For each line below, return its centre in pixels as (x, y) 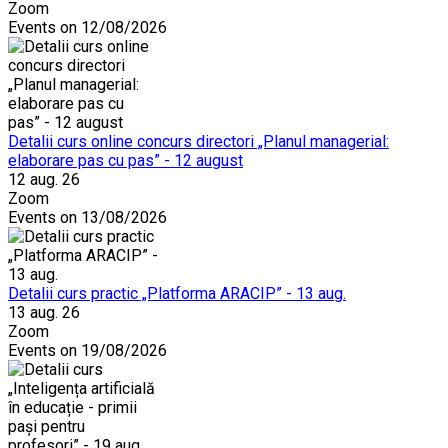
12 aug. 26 (44, 179)
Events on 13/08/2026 (87, 217)
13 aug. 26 (44, 312)
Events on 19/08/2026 (87, 350)
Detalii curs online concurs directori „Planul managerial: (198, 141)
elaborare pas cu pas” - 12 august (125, 160)
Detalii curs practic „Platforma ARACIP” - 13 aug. (177, 293)
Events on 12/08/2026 (87, 27)
